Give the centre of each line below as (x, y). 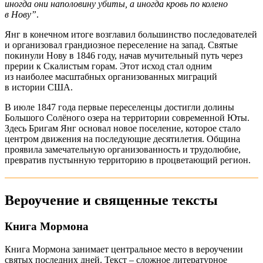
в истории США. (39, 87)
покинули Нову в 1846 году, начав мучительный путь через (124, 56)
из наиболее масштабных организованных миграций (111, 77)
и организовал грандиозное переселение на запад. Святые (121, 45)
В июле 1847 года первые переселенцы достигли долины (119, 107)
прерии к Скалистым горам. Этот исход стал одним (108, 66)
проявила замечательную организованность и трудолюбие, (123, 150)
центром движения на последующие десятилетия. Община (122, 139)
